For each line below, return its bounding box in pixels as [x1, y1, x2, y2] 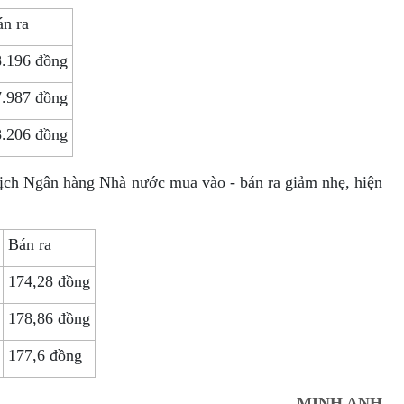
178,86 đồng [7, 309, 90, 327]
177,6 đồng [7, 346, 82, 364]
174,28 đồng [7, 272, 90, 290]
